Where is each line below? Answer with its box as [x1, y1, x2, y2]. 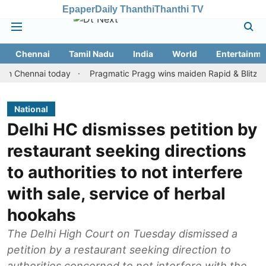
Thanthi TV [154, 4, 204, 14]
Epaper [62, 4, 95, 14]
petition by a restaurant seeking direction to [7, 243, 231, 256]
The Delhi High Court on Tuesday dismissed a [7, 227, 237, 240]
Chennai [15, 49, 50, 59]
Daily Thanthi [95, 4, 154, 14]
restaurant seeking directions [7, 141, 246, 161]
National [14, 104, 48, 114]
